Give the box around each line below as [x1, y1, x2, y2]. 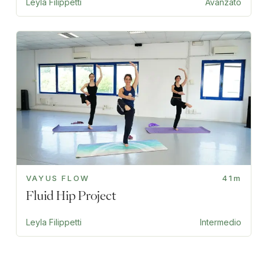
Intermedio [200, 216, 242, 227]
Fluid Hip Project [25, 189, 117, 201]
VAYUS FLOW [25, 173, 90, 183]
